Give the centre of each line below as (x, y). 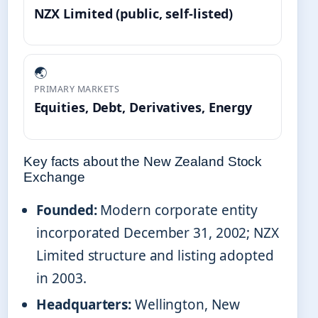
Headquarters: (84, 305)
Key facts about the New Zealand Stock (143, 161)
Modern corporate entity (177, 210)
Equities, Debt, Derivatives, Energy (143, 107)
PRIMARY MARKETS (77, 89)
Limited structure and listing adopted (155, 255)
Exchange (55, 177)
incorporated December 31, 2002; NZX (158, 232)
